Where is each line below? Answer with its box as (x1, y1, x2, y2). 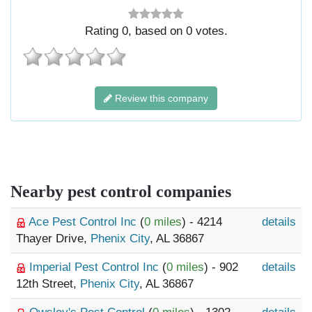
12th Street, (16, 277, 80, 290)
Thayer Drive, (16, 232, 91, 245)
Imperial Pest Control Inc (29, 260, 162, 274)
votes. (192, 24, 228, 38)
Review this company (112, 93, 208, 104)
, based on (127, 24, 186, 38)
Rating (84, 24, 122, 38)
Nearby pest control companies (10, 182, 231, 201)
